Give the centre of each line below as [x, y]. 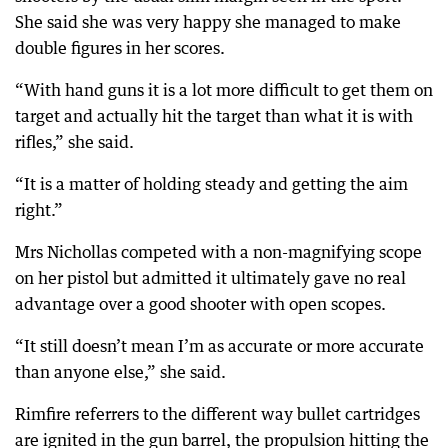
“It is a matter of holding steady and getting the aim [211, 184]
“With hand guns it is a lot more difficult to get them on [224, 90]
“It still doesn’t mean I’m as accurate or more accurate [219, 346]
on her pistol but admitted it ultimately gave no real [210, 278]
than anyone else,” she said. [120, 372]
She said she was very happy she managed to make [208, 22]
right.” [39, 210]
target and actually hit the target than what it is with [214, 116]
